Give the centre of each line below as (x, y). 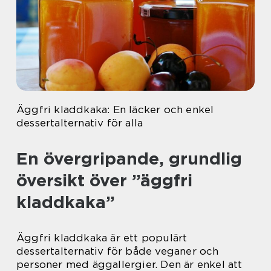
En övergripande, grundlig (129, 158)
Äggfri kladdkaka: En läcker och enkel (115, 109)
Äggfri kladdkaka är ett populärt (102, 238)
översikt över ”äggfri (104, 180)
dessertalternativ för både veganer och (118, 251)
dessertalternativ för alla (80, 123)
